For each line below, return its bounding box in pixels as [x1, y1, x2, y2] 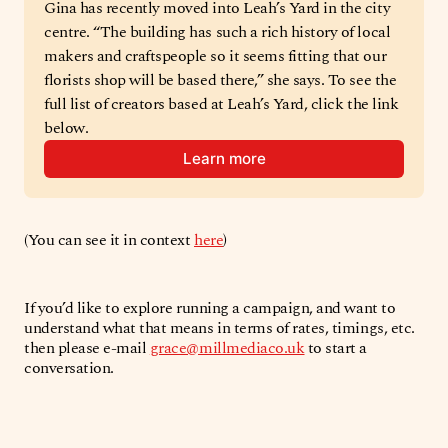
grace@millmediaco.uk [149, 335, 305, 360]
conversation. [24, 355, 114, 380]
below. [44, 115, 89, 140]
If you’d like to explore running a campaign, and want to [24, 295, 396, 320]
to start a [304, 335, 368, 360]
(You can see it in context [24, 227, 195, 252]
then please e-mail [24, 335, 150, 360]
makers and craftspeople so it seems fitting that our [44, 43, 387, 68]
